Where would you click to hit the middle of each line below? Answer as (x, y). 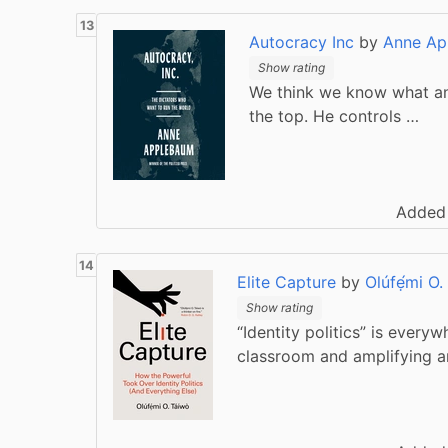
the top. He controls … (334, 115)
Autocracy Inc (301, 42)
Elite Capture (286, 282)
